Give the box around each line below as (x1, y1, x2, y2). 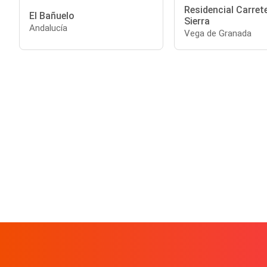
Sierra (184, 15, 210, 27)
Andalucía (29, 22, 67, 33)
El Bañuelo (29, 10, 74, 21)
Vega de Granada (184, 28, 252, 39)
